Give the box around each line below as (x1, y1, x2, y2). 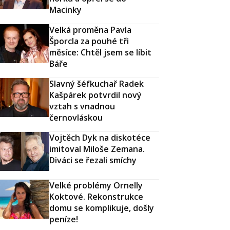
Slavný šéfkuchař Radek (49, 78, 144, 90)
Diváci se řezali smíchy (49, 155, 137, 166)
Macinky (49, 4, 82, 16)
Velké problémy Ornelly (49, 179, 143, 191)
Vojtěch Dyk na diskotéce (49, 132, 150, 144)
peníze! (49, 213, 78, 225)
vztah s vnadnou (49, 101, 115, 112)
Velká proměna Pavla (49, 24, 131, 36)
